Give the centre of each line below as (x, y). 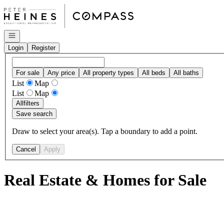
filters (31, 103)
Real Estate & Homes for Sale (105, 180)
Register (43, 48)
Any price (61, 72)
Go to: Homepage (32, 8)
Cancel (26, 149)
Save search (34, 113)
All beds (154, 72)
